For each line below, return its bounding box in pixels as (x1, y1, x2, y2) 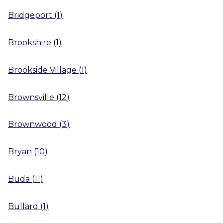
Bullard (8, 201, 38, 211)
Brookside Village (8, 65, 77, 75)
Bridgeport (8, 10, 52, 20)
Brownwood (8, 119, 57, 129)
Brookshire (8, 37, 51, 47)
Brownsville (8, 92, 54, 102)
